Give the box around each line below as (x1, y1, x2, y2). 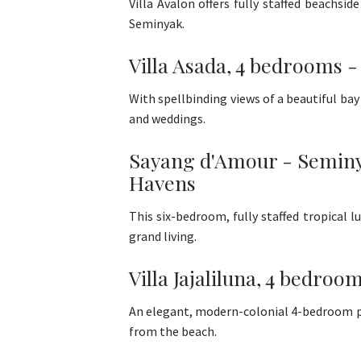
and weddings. (129, 110, 205, 127)
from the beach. (129, 323, 217, 340)
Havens (129, 169, 196, 197)
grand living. (129, 228, 197, 245)
